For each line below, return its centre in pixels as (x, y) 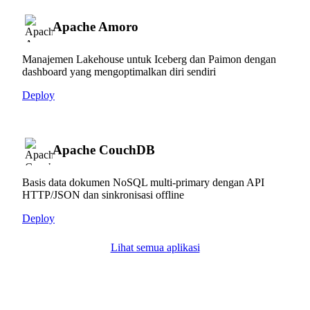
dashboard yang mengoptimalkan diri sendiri (119, 71)
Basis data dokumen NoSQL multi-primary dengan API (143, 182)
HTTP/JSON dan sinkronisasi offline (103, 194)
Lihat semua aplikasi (155, 247)
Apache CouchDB (104, 149)
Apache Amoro (95, 26)
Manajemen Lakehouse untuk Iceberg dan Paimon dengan (149, 59)
